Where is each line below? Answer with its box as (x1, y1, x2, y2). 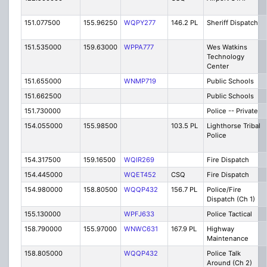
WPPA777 (123, 43, 154, 52)
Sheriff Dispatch (206, 18, 258, 27)
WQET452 (123, 170, 156, 179)
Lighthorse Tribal (206, 122, 260, 131)
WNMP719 (123, 77, 156, 86)
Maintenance (206, 234, 249, 243)
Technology (206, 52, 244, 61)
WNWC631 (123, 225, 158, 234)
